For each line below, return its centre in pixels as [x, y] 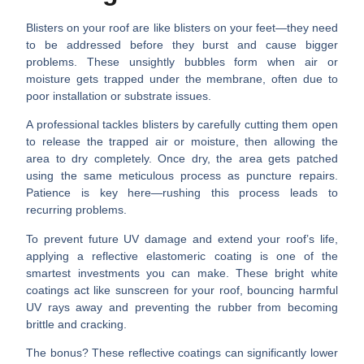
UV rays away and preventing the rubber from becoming [182, 307]
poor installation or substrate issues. [119, 95]
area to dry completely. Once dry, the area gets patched [182, 159]
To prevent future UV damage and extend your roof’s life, [182, 238]
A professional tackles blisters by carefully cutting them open [182, 125]
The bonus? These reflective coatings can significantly [168, 353]
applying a [59, 256]
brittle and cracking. [77, 324]
